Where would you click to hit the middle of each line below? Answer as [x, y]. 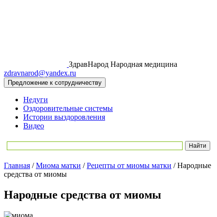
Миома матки [58, 165]
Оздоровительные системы [68, 108]
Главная [17, 165]
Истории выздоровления [64, 117]
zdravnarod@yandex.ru [40, 73]
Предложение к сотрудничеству [55, 83]
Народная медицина [143, 64]
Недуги [36, 100]
